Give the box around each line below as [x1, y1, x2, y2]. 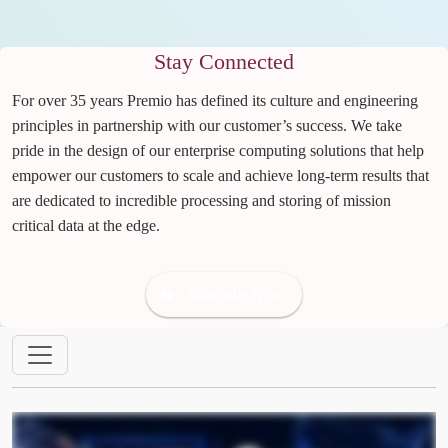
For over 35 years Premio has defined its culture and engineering [12, 92, 418, 110]
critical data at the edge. [12, 217, 160, 235]
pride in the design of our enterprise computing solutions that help [12, 142, 424, 160]
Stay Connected [154, 49, 294, 75]
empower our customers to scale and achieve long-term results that [12, 167, 429, 185]
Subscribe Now [186, 286, 284, 304]
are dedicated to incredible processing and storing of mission [12, 192, 391, 210]
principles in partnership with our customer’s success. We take [12, 117, 402, 135]
